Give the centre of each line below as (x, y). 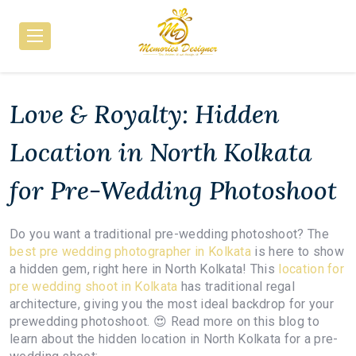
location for (311, 269)
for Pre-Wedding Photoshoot (173, 190)
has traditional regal (236, 286)
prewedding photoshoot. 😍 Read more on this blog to (165, 321)
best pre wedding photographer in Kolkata (130, 252)
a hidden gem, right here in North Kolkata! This (144, 269)
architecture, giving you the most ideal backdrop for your (172, 304)
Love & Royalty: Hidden (145, 114)
